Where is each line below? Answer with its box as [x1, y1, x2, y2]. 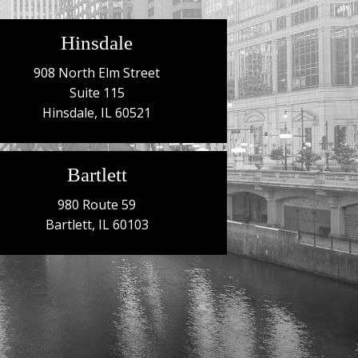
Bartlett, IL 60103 [45, 216, 149, 234]
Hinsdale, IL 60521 [42, 104, 152, 122]
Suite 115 [69, 84, 125, 102]
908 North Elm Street [34, 64, 161, 82]
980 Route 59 [58, 196, 137, 214]
